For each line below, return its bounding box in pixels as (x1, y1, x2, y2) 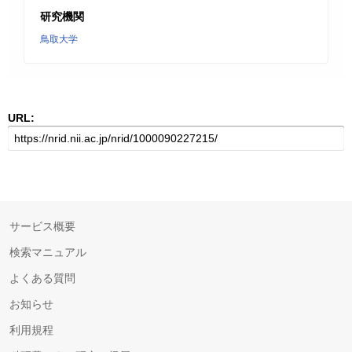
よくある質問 (9, 272, 75, 284)
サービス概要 (9, 220, 75, 233)
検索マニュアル (9, 246, 86, 258)
